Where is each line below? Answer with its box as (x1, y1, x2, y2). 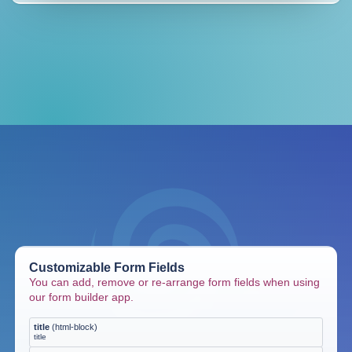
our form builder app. (29, 290, 134, 303)
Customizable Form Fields (29, 260, 185, 274)
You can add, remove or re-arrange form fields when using (29, 275, 321, 288)
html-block (55, 322, 94, 332)
